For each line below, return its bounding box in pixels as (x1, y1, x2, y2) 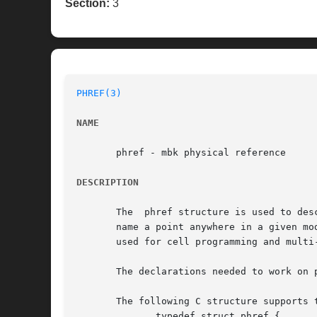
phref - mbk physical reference (76, 147, 286, 158)
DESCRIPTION (76, 177, 139, 188)
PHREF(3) (76, 88, 122, 99)
